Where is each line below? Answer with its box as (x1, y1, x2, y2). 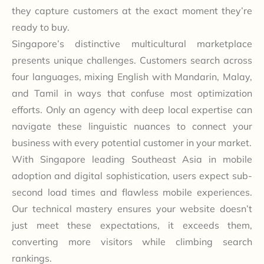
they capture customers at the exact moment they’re (12, 4, 252, 16)
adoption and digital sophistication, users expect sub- (12, 169, 252, 181)
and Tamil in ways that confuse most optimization (12, 87, 252, 99)
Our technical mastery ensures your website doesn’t (12, 202, 252, 214)
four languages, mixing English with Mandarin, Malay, (12, 70, 252, 82)
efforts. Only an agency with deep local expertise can (12, 103, 252, 115)
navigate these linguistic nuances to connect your (12, 120, 252, 132)
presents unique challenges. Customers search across (12, 54, 252, 66)
